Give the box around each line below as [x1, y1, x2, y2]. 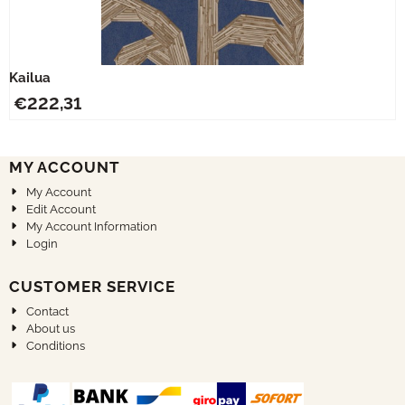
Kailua [9, 69, 51, 86]
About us [26, 321, 76, 335]
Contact [26, 304, 70, 318]
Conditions [26, 338, 86, 353]
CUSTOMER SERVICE [9, 277, 175, 296]
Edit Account [26, 202, 97, 216]
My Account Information [26, 219, 158, 233]
